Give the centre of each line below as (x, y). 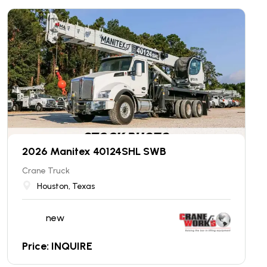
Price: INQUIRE (57, 246)
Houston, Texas (66, 186)
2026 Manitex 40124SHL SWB (94, 151)
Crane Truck (46, 170)
